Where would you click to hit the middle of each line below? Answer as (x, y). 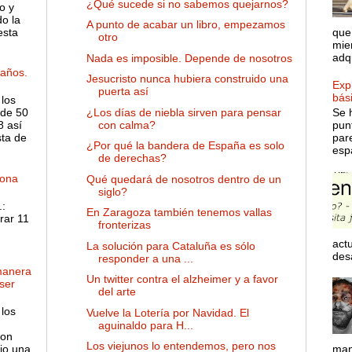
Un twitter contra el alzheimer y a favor (182, 279)
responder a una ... (145, 258)
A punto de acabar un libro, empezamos (185, 25)
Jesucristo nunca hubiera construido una (187, 79)
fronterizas (124, 225)
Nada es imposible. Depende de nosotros (189, 58)
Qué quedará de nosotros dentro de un (183, 179)
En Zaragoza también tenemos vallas (179, 213)
